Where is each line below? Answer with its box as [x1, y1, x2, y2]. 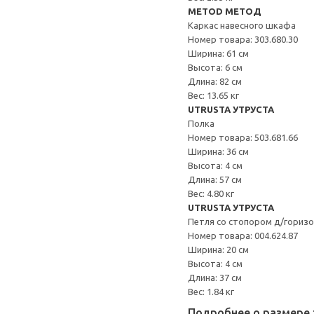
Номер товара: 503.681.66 [188, 132, 298, 142]
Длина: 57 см [188, 175, 242, 184]
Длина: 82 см [188, 76, 242, 86]
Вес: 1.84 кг [188, 287, 234, 296]
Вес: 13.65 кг [188, 90, 239, 100]
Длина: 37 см [188, 273, 242, 282]
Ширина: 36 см [188, 146, 249, 156]
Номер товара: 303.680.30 [188, 34, 298, 44]
